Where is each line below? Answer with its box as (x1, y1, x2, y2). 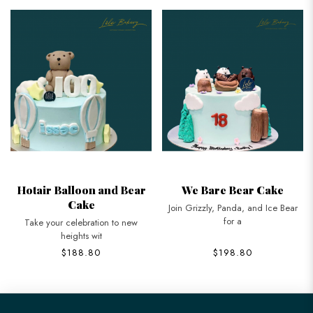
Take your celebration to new (24, 215, 138, 229)
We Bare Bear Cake (182, 182, 284, 197)
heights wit (60, 228, 102, 242)
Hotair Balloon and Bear (16, 182, 146, 197)
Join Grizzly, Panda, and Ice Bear (168, 201, 298, 214)
